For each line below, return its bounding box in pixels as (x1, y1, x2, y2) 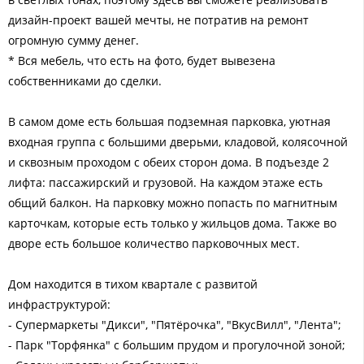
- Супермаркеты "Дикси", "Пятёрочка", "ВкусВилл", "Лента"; (8, 316, 341, 332)
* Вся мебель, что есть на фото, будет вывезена (8, 52, 275, 68)
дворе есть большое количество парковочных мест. (8, 235, 300, 251)
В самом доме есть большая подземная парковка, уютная (8, 113, 331, 129)
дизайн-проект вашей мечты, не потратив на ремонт (8, 11, 309, 28)
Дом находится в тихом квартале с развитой (8, 275, 258, 292)
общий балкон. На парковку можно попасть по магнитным (8, 194, 337, 210)
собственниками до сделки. (8, 72, 162, 89)
